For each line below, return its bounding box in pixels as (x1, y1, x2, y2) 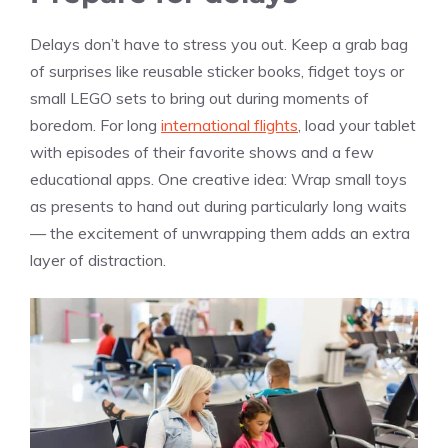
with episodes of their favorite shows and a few (30, 142, 374, 163)
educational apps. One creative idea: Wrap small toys (30, 169, 407, 190)
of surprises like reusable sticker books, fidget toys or (30, 61, 404, 82)
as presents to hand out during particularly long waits (30, 196, 407, 217)
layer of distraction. (30, 250, 166, 271)
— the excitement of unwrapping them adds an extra (30, 223, 410, 244)
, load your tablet (298, 115, 416, 136)
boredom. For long (30, 115, 161, 136)
